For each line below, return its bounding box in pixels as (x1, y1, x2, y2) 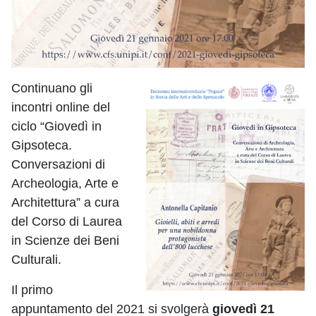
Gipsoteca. (11, 138, 72, 153)
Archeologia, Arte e (11, 176, 119, 191)
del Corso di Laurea (11, 214, 122, 229)
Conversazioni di (11, 157, 105, 172)
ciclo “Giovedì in (11, 119, 102, 134)
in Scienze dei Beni (11, 233, 119, 248)
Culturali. (11, 253, 61, 267)
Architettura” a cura (11, 195, 119, 210)
